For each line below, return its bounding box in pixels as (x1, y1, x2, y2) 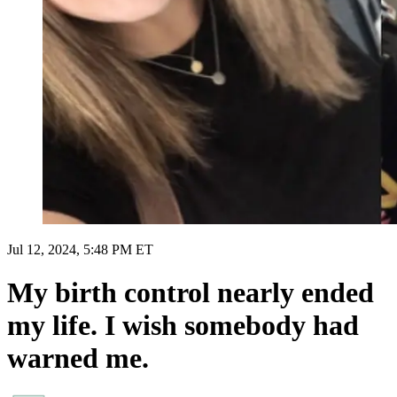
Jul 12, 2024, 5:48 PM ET (7, 241, 153, 257)
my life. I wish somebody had (7, 309, 359, 342)
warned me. (7, 342, 149, 375)
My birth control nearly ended (7, 276, 374, 309)
